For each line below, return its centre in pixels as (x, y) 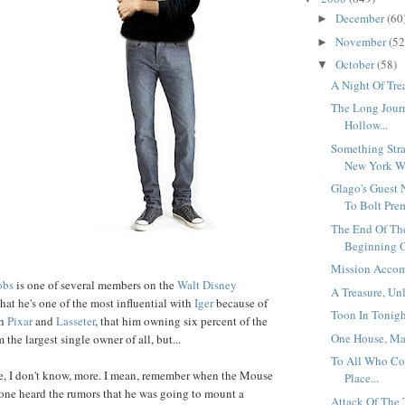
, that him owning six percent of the (181, 320)
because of (240, 302)
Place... (362, 378)
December (361, 19)
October (356, 65)
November (362, 41)
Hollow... (367, 125)
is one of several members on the (95, 284)
